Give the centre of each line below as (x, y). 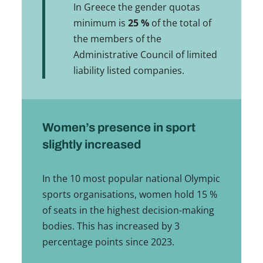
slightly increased (91, 145)
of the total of (181, 23)
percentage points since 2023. (108, 242)
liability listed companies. (129, 70)
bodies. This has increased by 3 (111, 226)
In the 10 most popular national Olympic (131, 179)
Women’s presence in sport (119, 128)
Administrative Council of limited (146, 54)
